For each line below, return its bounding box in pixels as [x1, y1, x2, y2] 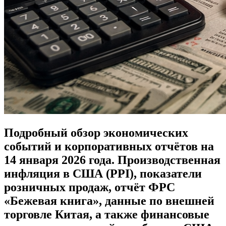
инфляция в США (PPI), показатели [4, 167, 202, 181]
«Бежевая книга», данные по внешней [4, 194, 214, 208]
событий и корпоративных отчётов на [4, 140, 214, 153]
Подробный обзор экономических [4, 126, 188, 140]
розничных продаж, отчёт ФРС [4, 181, 175, 194]
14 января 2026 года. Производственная [4, 153, 220, 167]
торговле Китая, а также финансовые [4, 208, 209, 221]
